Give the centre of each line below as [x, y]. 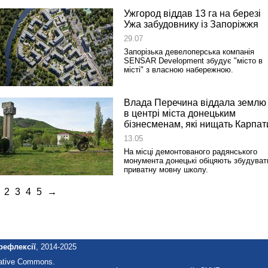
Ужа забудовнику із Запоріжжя [191, 24]
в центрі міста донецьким [180, 113]
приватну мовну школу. [166, 170]
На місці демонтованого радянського [191, 152]
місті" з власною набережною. [179, 70]
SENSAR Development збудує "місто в [193, 61]
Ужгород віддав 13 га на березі [192, 13]
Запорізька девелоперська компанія [189, 52]
